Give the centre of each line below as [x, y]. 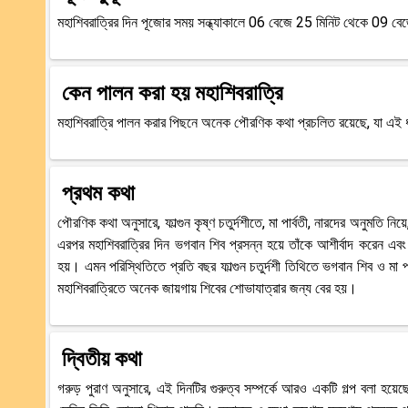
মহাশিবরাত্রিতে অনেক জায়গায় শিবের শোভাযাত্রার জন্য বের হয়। [207, 288]
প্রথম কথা [98, 193]
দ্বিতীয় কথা [102, 358]
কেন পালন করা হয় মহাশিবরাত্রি [173, 92]
